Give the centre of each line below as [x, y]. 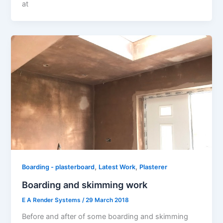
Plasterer [154, 167]
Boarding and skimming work [85, 184]
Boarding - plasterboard [58, 167]
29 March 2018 [108, 200]
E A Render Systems [52, 200]
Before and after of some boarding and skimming [105, 216]
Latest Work [117, 167]
